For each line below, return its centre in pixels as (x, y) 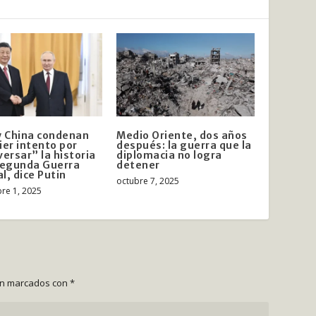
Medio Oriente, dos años (182, 135)
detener (138, 165)
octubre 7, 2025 (148, 181)
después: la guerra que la (184, 145)
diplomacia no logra (169, 155)
